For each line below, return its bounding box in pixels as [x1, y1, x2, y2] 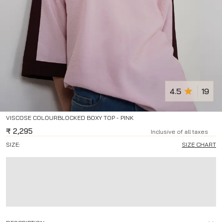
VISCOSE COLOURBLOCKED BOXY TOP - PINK [6, 114, 134, 122]
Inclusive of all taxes [151, 128, 208, 136]
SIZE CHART [182, 141, 216, 149]
